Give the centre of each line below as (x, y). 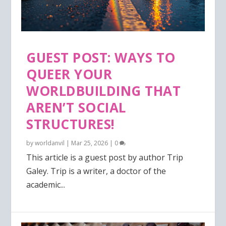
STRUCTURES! (71, 124)
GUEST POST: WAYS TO (101, 57)
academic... (46, 184)
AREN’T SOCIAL (76, 107)
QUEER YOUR (69, 74)
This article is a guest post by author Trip (105, 157)
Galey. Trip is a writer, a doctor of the (96, 171)
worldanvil (50, 143)
